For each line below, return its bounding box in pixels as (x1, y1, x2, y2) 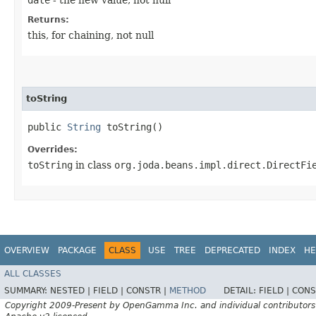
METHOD (169, 286, 206, 296)
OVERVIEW (4, 245, 49, 255)
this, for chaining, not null (28, 29, 154, 41)
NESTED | (50, 286, 93, 296)
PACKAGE (58, 245, 97, 255)
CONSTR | (126, 286, 169, 296)
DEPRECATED (205, 245, 260, 255)
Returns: (28, 14, 69, 25)
